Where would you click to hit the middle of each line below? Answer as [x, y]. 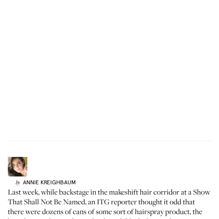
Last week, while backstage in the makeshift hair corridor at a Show [109, 192]
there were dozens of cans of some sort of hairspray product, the [105, 211]
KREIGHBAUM [58, 182]
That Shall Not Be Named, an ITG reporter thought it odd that [101, 201]
